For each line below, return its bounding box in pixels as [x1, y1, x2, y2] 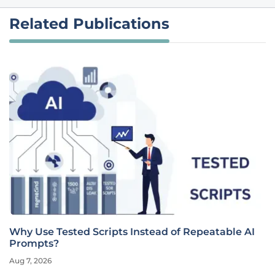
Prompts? [9, 238, 59, 249]
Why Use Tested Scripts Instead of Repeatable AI [9, 226, 255, 238]
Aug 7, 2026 [9, 256, 52, 265]
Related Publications [9, 15, 169, 33]
